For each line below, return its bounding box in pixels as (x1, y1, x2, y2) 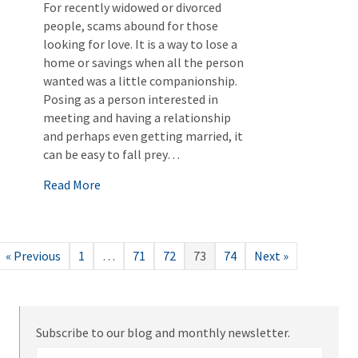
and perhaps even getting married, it (43, 128, 243, 144)
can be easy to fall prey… (43, 146, 180, 162)
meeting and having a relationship (43, 109, 231, 125)
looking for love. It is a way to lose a (43, 36, 237, 52)
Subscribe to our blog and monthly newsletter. (36, 324, 290, 340)
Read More (43, 177, 101, 193)
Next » (254, 248, 288, 264)
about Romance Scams (100, 176, 225, 192)
